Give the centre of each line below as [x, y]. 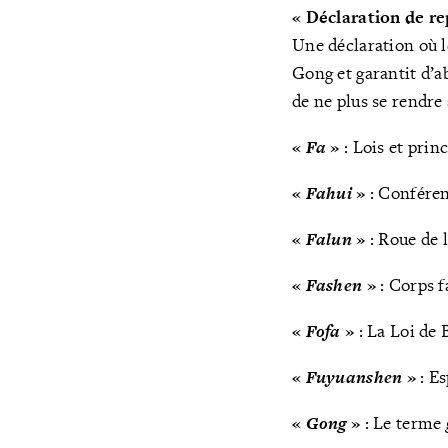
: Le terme [405, 423]
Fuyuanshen [354, 377]
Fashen [334, 285]
